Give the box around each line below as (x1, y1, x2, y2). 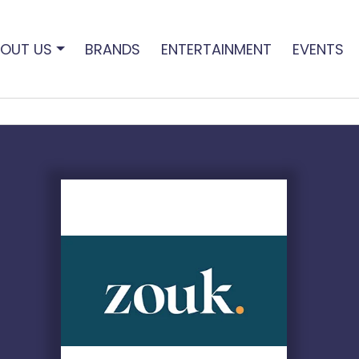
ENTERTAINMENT (160, 38, 272, 59)
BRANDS (85, 38, 141, 59)
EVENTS (292, 38, 344, 59)
